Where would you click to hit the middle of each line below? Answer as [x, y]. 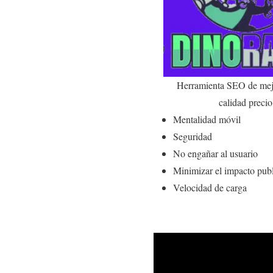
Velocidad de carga [210, 187]
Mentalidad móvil [207, 119]
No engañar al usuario [215, 153]
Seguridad [193, 136]
